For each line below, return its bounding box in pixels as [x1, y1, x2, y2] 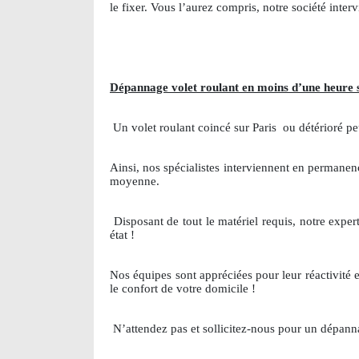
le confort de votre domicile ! [110, 282, 256, 296]
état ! [110, 228, 135, 242]
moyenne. [110, 175, 159, 188]
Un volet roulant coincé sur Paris [113, 121, 280, 135]
